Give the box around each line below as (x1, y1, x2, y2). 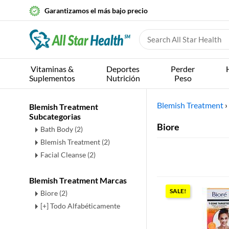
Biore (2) (40, 189, 67, 197)
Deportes (106, 64, 140, 74)
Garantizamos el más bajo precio (44, 6, 148, 15)
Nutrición (106, 73, 140, 83)
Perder (171, 64, 195, 74)
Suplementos (29, 73, 75, 83)
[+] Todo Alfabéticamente (40, 201, 120, 210)
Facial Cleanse (40, 150, 87, 159)
